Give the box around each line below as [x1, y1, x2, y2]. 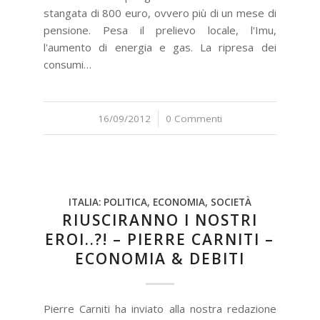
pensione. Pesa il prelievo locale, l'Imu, [44, 23, 276, 37]
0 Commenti [165, 112, 222, 125]
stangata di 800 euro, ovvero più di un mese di [44, 6, 276, 20]
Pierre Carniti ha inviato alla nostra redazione [44, 301, 276, 316]
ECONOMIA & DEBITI [74, 249, 245, 269]
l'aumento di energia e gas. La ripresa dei [44, 40, 276, 54]
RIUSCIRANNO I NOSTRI [61, 210, 258, 230]
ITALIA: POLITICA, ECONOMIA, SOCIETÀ [68, 196, 251, 209]
